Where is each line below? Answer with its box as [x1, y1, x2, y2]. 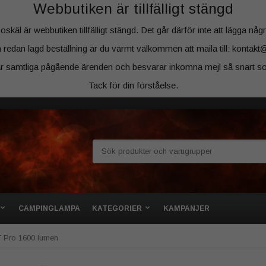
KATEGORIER [92, 204, 142, 213]
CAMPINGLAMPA [18, 204, 80, 213]
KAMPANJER [163, 204, 210, 213]
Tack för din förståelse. [88, 80, 178, 90]
